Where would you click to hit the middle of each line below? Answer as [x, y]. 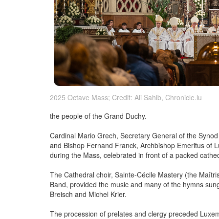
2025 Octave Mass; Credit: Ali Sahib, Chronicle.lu [126, 97]
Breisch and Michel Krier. [88, 194]
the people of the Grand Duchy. [98, 116]
